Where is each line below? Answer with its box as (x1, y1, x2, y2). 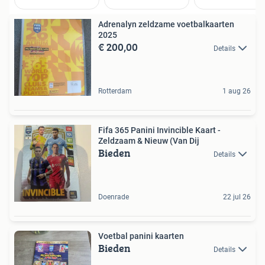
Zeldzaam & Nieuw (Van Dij (98, 136, 199, 146)
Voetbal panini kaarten (98, 231, 184, 241)
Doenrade (98, 193, 129, 201)
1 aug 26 (222, 87, 251, 95)
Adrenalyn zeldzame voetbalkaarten (98, 20, 234, 29)
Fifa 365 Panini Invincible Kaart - (98, 125, 221, 135)
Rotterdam (98, 87, 132, 95)
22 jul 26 (223, 193, 251, 201)
